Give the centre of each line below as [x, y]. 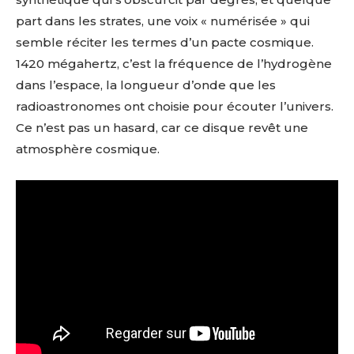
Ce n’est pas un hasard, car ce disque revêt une [162, 128]
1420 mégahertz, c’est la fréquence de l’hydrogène [174, 64]
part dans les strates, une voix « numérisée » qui [163, 21]
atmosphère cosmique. [88, 149]
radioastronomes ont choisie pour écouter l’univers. [175, 106]
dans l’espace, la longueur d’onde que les [146, 85]
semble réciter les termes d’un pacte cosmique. [165, 42]
